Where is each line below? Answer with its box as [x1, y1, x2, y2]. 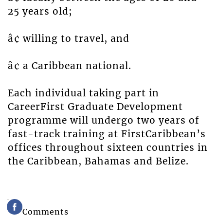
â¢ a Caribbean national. [7, 60, 131, 72]
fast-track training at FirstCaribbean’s [7, 128, 206, 140]
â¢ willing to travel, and [7, 33, 129, 45]
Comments [22, 206, 69, 217]
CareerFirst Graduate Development [7, 101, 183, 113]
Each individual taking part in [7, 87, 159, 99]
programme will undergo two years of [7, 114, 200, 127]
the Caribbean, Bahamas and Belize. [7, 155, 189, 167]
